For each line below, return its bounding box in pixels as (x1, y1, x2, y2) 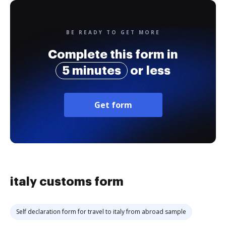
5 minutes (62, 65, 121, 77)
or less (128, 65, 171, 77)
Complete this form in (48, 48, 178, 61)
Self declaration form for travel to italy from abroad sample (16, 207, 186, 216)
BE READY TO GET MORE (66, 29, 160, 36)
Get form (94, 99, 132, 110)
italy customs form (10, 176, 124, 188)
